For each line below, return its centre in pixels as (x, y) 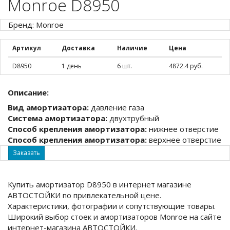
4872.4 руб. (186, 66)
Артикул (27, 48)
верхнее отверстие (184, 139)
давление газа (117, 107)
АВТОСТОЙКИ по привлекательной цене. (84, 195)
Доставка (78, 48)
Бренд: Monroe (36, 25)
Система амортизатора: (57, 118)
